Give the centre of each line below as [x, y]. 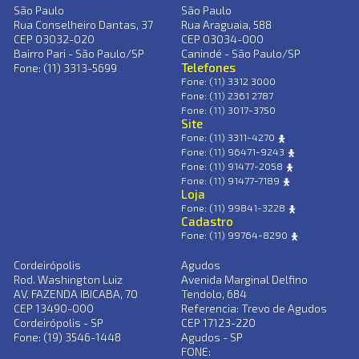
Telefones [209, 68]
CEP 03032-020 [54, 39]
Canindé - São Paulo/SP [241, 54]
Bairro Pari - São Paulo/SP [79, 54]
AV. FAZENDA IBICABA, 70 [76, 294]
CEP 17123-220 [219, 323]
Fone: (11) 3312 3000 [229, 81]
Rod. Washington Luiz [69, 280]
